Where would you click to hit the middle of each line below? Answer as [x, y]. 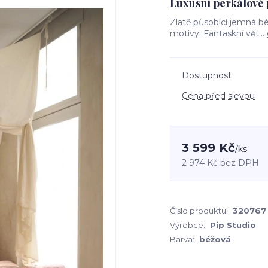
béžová [215, 239]
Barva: [182, 239]
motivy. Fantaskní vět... [218, 33]
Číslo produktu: [199, 211]
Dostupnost [207, 75]
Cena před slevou [218, 96]
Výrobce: [188, 225]
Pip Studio [233, 225]
